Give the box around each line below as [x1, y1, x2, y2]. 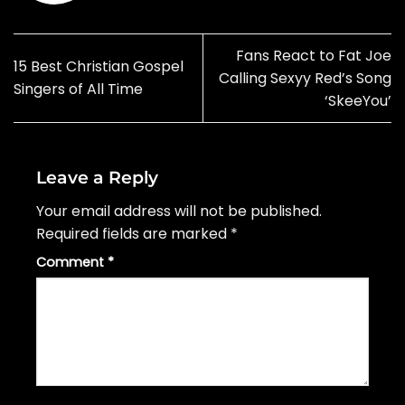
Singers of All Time [14, 79, 143, 100]
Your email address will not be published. [36, 200, 322, 221]
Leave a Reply [36, 166, 163, 189]
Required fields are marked [36, 222, 231, 244]
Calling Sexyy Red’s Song [219, 67, 391, 89]
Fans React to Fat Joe [236, 44, 391, 66]
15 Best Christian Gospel [14, 56, 184, 78]
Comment [36, 252, 108, 271]
